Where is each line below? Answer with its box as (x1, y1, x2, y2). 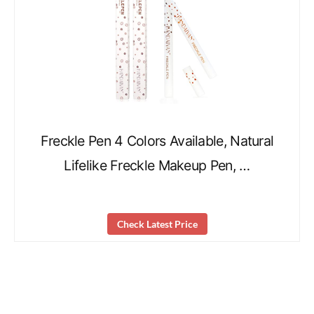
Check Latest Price (116, 217, 198, 230)
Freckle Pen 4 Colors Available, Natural (40, 132, 274, 150)
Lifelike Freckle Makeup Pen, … (64, 157, 250, 175)
